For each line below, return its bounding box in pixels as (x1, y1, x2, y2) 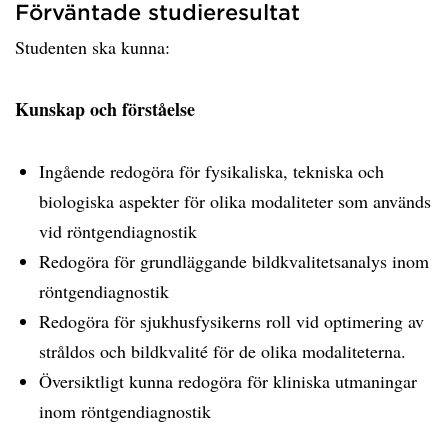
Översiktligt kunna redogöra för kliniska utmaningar (39, 369, 417, 393)
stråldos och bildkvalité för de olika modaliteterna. (39, 339, 406, 363)
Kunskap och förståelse (15, 96, 195, 122)
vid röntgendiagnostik (39, 219, 197, 243)
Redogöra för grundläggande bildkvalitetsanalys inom (39, 249, 429, 273)
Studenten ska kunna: (15, 35, 170, 59)
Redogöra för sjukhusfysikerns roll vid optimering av (39, 309, 424, 333)
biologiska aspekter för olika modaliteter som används (39, 189, 431, 213)
